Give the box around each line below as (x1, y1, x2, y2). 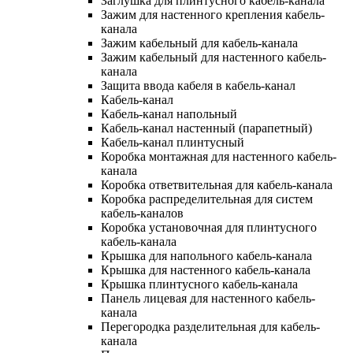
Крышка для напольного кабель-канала (101, 248, 312, 262)
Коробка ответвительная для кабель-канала (101, 177, 333, 191)
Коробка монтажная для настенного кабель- (101, 149, 336, 163)
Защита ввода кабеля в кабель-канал (101, 78, 295, 92)
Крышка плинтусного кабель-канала (101, 277, 298, 291)
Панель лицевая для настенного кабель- (101, 291, 315, 305)
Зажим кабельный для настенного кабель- (101, 50, 326, 64)
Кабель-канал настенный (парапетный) (101, 121, 312, 135)
